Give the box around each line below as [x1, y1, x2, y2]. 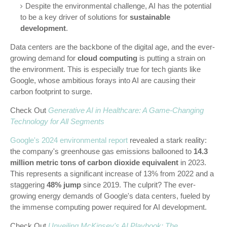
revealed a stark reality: [130, 136, 207, 144]
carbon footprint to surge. [10, 87, 92, 96]
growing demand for [10, 54, 78, 62]
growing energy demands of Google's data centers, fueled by [10, 192, 210, 200]
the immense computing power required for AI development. [10, 203, 207, 211]
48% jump [47, 180, 81, 189]
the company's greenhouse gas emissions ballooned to [10, 147, 194, 156]
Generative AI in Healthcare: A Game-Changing [48, 106, 204, 115]
